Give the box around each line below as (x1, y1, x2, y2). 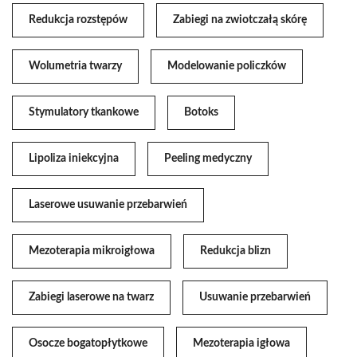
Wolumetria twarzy (29, 60, 122, 72)
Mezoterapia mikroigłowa (29, 245, 155, 257)
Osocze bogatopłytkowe (29, 337, 147, 349)
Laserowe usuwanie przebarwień (29, 198, 187, 210)
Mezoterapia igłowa (193, 337, 290, 349)
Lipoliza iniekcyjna (29, 152, 119, 164)
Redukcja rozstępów (29, 14, 127, 25)
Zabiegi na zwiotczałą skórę (173, 14, 307, 25)
